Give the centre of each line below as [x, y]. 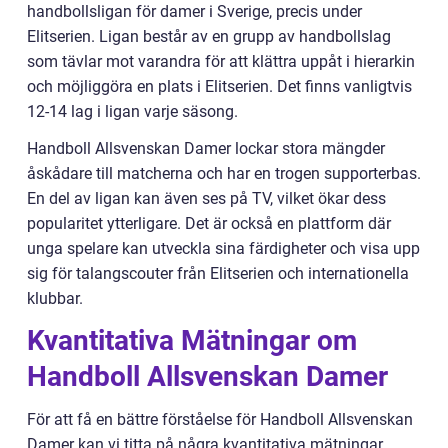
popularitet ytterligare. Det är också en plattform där [209, 224]
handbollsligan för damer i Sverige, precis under [194, 12]
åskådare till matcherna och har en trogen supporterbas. [224, 174]
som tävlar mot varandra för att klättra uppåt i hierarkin [221, 62]
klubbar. [55, 299]
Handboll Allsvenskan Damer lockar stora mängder [206, 149]
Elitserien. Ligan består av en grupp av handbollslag [209, 37]
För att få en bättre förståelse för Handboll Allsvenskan [220, 420]
